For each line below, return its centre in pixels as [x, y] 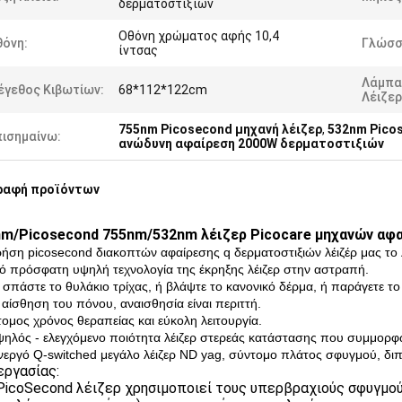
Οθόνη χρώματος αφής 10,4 [199, 36]
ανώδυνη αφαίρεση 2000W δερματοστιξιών [251, 144]
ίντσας [138, 50]
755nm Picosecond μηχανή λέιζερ [220, 129]
